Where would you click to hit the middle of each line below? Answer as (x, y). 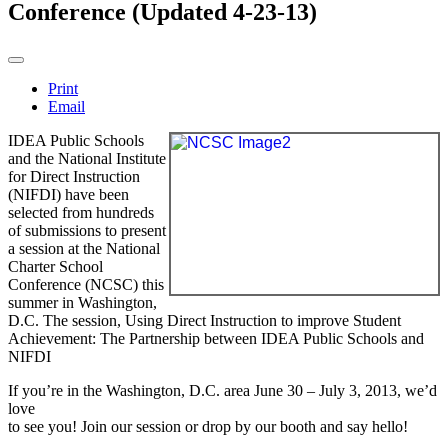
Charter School (55, 266)
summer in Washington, (82, 302)
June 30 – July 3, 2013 (325, 390)
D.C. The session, (66, 320)
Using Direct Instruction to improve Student (263, 320)
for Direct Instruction (74, 176)
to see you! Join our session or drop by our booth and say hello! (210, 426)
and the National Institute (87, 158)
